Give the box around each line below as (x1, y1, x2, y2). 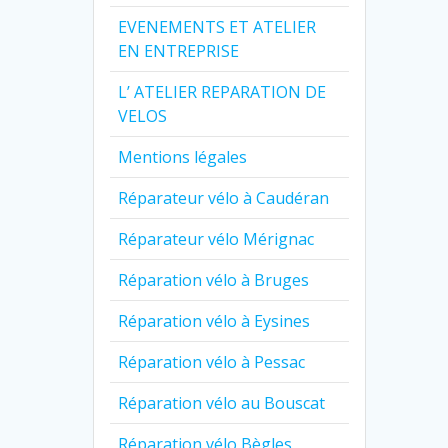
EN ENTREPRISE (118, 39, 240, 62)
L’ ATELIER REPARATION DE (118, 80, 327, 103)
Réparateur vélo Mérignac (118, 227, 315, 250)
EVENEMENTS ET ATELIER (118, 15, 317, 38)
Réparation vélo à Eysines (118, 309, 311, 332)
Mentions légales (118, 145, 248, 168)
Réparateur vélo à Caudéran (118, 186, 330, 209)
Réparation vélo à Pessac (118, 350, 306, 373)
